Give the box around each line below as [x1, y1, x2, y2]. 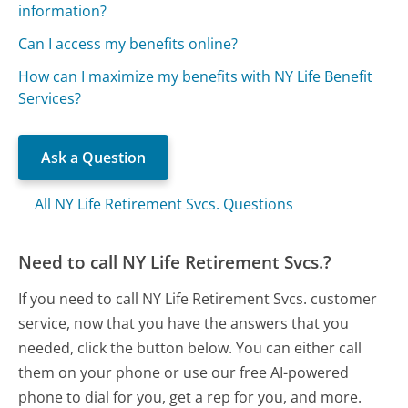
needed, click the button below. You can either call [18, 337, 362, 358]
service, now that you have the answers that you [18, 312, 350, 333]
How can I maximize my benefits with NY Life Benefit [18, 66, 373, 87]
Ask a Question [41, 147, 147, 168]
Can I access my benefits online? [18, 33, 239, 54]
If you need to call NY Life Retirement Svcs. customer [18, 288, 378, 309]
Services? [18, 87, 82, 108]
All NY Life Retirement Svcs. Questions [35, 193, 294, 214]
